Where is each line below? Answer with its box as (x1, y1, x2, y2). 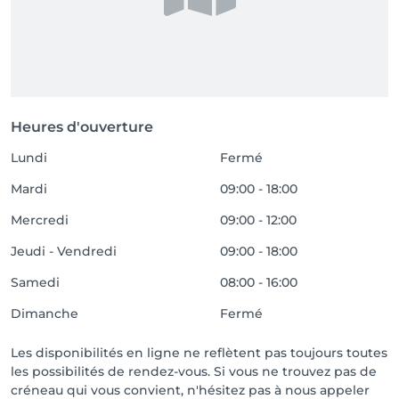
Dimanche (11, 305, 78, 322)
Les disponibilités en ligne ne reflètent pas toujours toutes (11, 345, 387, 361)
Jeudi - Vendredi (11, 243, 117, 259)
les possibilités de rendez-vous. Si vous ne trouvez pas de (11, 363, 377, 379)
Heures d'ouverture (11, 118, 153, 135)
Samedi (11, 274, 60, 290)
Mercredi (11, 212, 69, 228)
